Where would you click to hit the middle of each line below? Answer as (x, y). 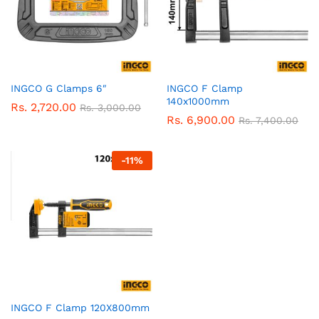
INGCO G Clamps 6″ (59, 89)
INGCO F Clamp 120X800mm (80, 308)
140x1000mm (198, 101)
